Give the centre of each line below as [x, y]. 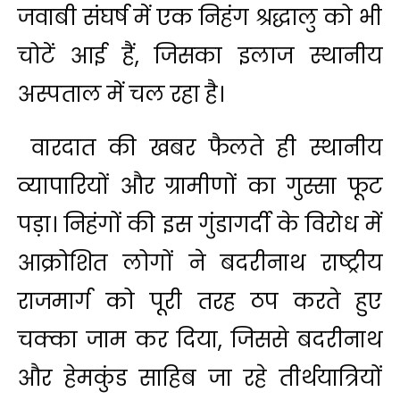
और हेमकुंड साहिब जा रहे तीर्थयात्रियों [200, 378]
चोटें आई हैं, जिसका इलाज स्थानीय [200, 56]
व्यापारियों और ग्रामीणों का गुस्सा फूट [200, 186]
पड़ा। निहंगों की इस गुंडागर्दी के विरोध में [200, 225]
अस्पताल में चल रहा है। [121, 94]
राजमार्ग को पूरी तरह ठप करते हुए [200, 301]
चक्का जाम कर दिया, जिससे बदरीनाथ [200, 340]
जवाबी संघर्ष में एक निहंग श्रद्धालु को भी [200, 17]
